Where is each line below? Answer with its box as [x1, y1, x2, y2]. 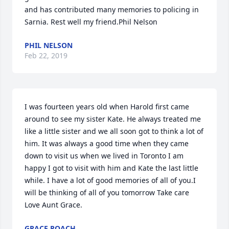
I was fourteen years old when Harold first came [25, 102, 189, 111]
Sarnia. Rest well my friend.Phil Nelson [25, 17, 157, 27]
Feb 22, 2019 [25, 51, 67, 60]
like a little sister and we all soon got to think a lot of [25, 126, 203, 136]
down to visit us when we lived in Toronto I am [25, 151, 184, 161]
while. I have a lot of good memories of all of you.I [25, 175, 196, 185]
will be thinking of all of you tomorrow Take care [25, 188, 189, 197]
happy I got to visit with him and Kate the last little [25, 163, 198, 173]
